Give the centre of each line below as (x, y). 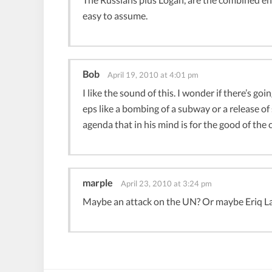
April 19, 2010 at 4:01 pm (153, 75)
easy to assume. (115, 16)
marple (98, 183)
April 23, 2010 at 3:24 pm (166, 184)
